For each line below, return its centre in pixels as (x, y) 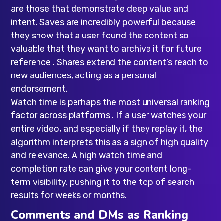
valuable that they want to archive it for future (107, 49)
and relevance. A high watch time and (87, 155)
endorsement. (39, 89)
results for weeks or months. (69, 195)
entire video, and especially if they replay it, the (107, 129)
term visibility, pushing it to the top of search (103, 182)
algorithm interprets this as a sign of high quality (110, 142)
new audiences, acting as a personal (84, 75)
